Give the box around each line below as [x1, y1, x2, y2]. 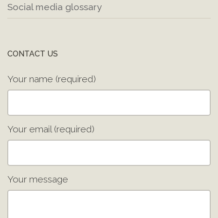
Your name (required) [7, 73, 96, 84]
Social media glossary [7, 1, 102, 12]
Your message [7, 173, 68, 184]
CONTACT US [7, 49, 58, 58]
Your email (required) [7, 123, 94, 134]
